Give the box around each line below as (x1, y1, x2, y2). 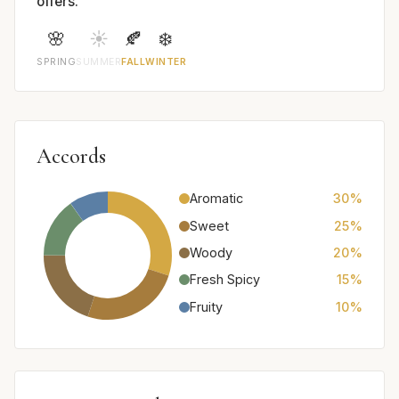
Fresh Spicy (190, 272, 260, 288)
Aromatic (190, 191, 243, 207)
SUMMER (76, 56, 122, 69)
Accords (37, 143, 106, 170)
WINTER (145, 56, 187, 69)
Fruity (190, 298, 223, 314)
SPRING (37, 56, 77, 69)
